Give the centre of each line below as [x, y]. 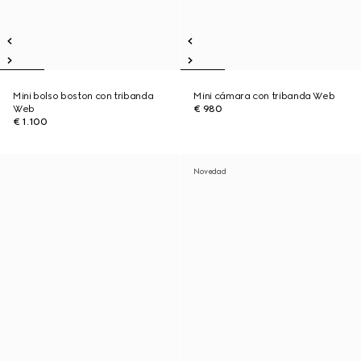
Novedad [210, 171]
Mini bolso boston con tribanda [83, 96]
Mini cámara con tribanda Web [264, 96]
